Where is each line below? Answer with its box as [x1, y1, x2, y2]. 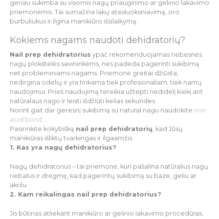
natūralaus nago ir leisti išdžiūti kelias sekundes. [10, 97, 156, 105]
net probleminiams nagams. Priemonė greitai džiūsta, [10, 69, 178, 77]
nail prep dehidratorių [76, 125, 153, 133]
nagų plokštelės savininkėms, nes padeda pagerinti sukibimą [10, 60, 199, 68]
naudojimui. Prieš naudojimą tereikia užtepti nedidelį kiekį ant [10, 88, 203, 96]
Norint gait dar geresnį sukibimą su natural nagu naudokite [10, 107, 194, 114]
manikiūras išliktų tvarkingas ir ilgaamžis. [10, 134, 133, 142]
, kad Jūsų [153, 125, 183, 133]
